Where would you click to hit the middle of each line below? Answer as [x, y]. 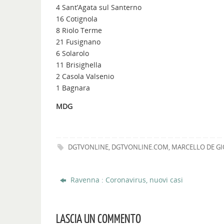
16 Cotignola [77, 19]
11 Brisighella [79, 65]
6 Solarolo [72, 53]
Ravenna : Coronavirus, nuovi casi [126, 179]
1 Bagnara [73, 88]
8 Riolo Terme [79, 30]
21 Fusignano [78, 42]
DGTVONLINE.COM [140, 147]
